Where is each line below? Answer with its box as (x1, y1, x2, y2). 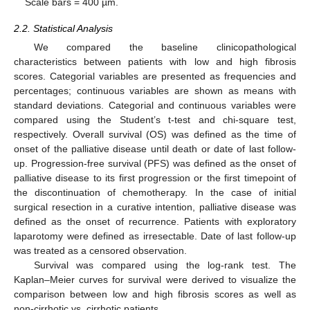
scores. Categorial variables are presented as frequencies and (14, 70, 296, 82)
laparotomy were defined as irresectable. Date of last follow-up (14, 230, 296, 241)
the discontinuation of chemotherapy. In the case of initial (14, 186, 296, 198)
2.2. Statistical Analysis (14, 22, 113, 34)
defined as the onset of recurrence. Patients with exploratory (14, 215, 296, 227)
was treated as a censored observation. (14, 244, 187, 256)
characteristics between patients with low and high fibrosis (14, 55, 296, 67)
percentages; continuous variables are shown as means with (14, 84, 296, 96)
